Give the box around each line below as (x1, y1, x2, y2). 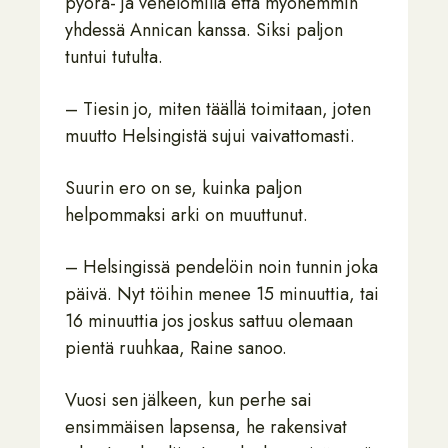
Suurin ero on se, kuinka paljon (65, 175, 302, 201)
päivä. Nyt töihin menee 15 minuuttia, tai (65, 281, 379, 307)
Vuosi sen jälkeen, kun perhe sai (65, 387, 312, 413)
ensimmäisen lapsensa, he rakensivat (65, 414, 347, 440)
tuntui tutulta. (65, 44, 163, 70)
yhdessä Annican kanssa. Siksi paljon (65, 17, 343, 43)
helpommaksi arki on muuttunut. (65, 202, 308, 228)
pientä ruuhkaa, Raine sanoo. (65, 335, 287, 361)
